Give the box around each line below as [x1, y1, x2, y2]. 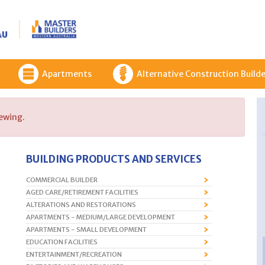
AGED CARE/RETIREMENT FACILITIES [26, 188, 138, 196]
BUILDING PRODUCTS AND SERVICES [26, 153, 202, 166]
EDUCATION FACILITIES [26, 238, 98, 246]
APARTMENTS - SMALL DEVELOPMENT [26, 225, 147, 234]
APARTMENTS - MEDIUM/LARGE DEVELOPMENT [26, 213, 175, 221]
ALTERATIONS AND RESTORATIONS [26, 201, 136, 209]
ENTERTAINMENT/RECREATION [26, 250, 122, 258]
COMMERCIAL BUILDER [26, 176, 98, 184]
